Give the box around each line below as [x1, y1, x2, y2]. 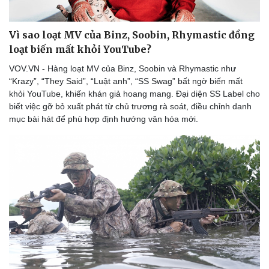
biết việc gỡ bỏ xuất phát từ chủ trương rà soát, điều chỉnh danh [9, 101, 252, 111]
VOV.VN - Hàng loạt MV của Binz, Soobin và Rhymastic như [9, 63, 236, 73]
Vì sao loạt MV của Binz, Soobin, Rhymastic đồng [9, 28, 255, 41]
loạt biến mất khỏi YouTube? [9, 43, 151, 55]
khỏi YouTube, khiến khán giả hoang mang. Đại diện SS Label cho [9, 88, 260, 98]
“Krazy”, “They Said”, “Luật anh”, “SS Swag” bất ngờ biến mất [9, 76, 243, 86]
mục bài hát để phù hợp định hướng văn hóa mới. [9, 113, 198, 124]
